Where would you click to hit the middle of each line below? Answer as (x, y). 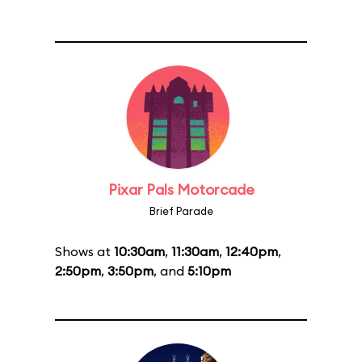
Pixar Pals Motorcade (181, 189)
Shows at (84, 251)
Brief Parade (181, 211)
